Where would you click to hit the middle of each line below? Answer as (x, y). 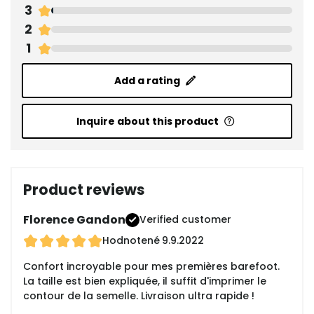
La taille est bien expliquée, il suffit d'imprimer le (145, 281)
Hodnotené (131, 241)
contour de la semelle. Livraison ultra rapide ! (139, 296)
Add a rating (147, 81)
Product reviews (84, 190)
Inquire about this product (147, 122)
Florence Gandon (74, 220)
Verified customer (185, 220)
